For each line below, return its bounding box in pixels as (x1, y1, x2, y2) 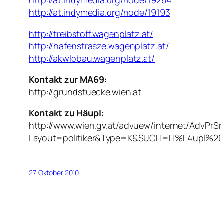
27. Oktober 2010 (29, 168, 79, 178)
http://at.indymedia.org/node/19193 (29, 6, 170, 19)
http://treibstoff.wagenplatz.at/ (29, 28, 153, 40)
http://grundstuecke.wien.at (29, 86, 142, 98)
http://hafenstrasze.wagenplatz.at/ (29, 40, 169, 52)
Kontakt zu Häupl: (29, 107, 104, 119)
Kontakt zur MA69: (29, 74, 107, 86)
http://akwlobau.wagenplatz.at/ (29, 52, 155, 65)
